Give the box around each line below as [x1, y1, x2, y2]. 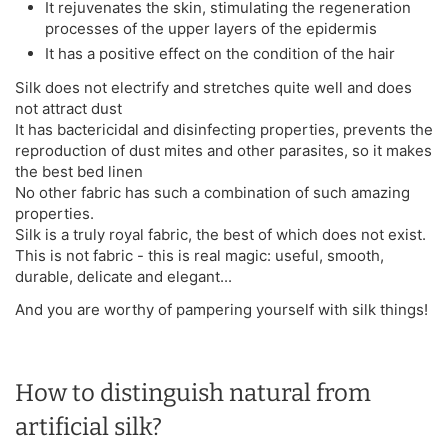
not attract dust [15, 98, 122, 118]
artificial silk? [15, 412, 162, 441]
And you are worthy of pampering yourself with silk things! [15, 299, 428, 319]
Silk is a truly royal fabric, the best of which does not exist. [15, 224, 426, 244]
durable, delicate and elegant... [15, 266, 232, 286]
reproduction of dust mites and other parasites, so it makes [15, 140, 432, 160]
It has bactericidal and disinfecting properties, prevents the [15, 119, 433, 139]
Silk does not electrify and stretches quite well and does [15, 77, 412, 97]
